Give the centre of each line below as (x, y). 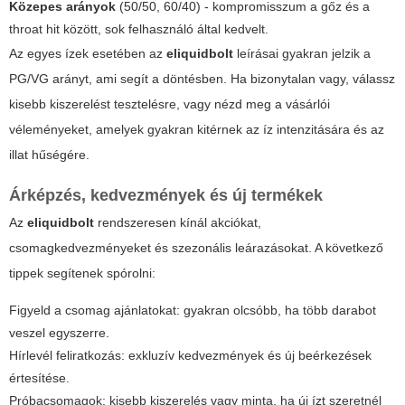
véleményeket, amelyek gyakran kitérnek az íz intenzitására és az (197, 129)
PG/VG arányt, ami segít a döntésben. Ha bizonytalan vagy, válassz (202, 78)
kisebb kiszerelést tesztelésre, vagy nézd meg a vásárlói (170, 104)
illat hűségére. (49, 154)
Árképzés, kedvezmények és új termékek (166, 195)
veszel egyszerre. (59, 332)
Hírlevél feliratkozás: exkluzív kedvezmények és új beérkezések (190, 355)
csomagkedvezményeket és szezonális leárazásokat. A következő (196, 247)
